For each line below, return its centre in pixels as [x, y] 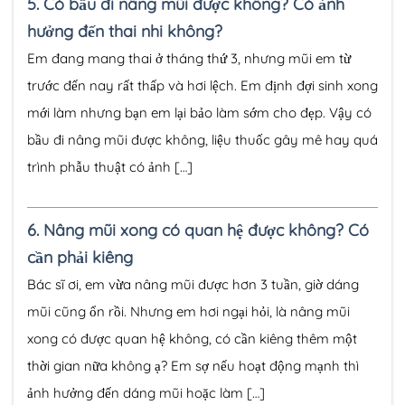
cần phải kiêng [80, 258]
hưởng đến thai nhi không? [125, 31]
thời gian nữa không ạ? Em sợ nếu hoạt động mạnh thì [193, 366]
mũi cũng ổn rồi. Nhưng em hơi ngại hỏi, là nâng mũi [188, 312]
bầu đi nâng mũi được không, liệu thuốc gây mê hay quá [202, 139]
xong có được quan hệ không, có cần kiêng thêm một [192, 339]
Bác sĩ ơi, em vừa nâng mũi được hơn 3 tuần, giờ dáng [193, 285]
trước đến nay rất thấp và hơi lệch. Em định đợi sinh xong [202, 85]
